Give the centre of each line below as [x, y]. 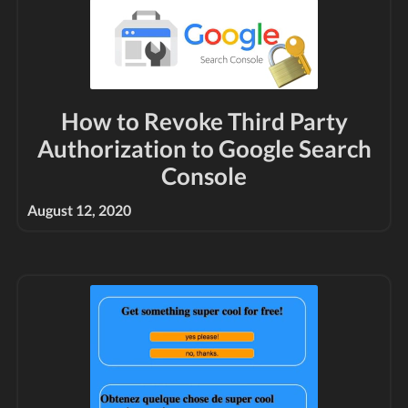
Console [204, 176]
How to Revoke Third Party [204, 121]
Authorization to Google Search [204, 148]
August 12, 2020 [79, 210]
